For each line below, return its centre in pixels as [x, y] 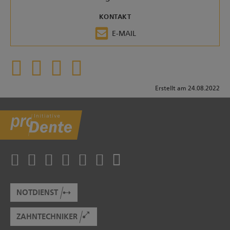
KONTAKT [115, 17]
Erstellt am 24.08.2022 [187, 89]
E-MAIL [124, 33]
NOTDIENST [37, 193]
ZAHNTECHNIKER [47, 217]
